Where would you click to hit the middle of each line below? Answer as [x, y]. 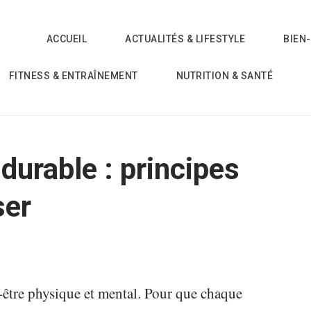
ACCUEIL [67, 39]
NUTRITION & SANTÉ [225, 76]
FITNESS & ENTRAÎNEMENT [73, 76]
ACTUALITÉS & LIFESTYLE [185, 39]
